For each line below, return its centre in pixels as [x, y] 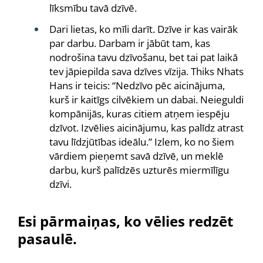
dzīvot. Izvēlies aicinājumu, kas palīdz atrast [146, 128]
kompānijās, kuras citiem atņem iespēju [139, 114]
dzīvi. [60, 184]
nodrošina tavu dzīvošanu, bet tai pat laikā [144, 57]
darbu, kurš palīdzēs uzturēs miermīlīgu [139, 170]
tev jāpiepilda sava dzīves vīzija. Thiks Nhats [146, 71]
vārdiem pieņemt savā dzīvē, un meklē [136, 156]
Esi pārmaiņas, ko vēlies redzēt [125, 221]
